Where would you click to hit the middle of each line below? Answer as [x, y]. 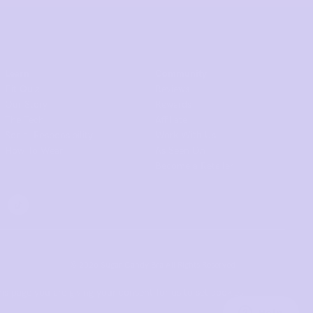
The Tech [24, 120]
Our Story [26, 105]
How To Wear [34, 151]
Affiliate [172, 120]
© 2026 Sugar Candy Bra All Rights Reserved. [154, 265]
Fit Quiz [22, 89]
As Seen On [181, 151]
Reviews [173, 89]
